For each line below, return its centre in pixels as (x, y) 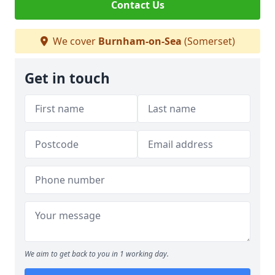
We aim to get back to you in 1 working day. (97, 254)
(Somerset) (208, 41)
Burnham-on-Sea (140, 41)
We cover (74, 41)
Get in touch (67, 78)
